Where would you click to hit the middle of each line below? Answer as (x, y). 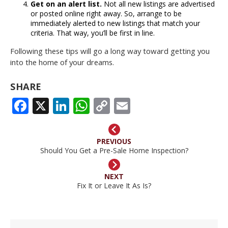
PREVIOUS (114, 141)
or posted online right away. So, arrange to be (106, 13)
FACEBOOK (73, 106)
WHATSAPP (135, 106)
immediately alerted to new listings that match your (115, 23)
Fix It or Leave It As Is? (114, 185)
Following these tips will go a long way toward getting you (110, 51)
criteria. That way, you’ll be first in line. (93, 33)
